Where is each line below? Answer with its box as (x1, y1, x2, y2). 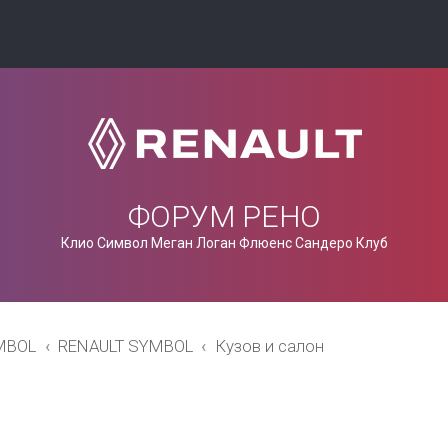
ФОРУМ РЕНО (127, 199, 321, 234)
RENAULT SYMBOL (57, 336, 193, 356)
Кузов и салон (214, 336, 324, 356)
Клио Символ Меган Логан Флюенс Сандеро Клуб (60, 235, 388, 251)
